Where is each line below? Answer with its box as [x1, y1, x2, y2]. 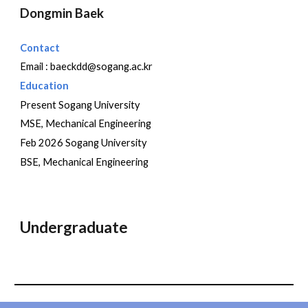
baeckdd [50, 60, 88, 73]
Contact [20, 41, 60, 54]
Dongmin [20, 5, 73, 21]
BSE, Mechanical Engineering [20, 155, 149, 168]
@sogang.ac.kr [87, 60, 153, 73]
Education [20, 79, 69, 91]
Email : [20, 60, 51, 73]
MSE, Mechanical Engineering [20, 118, 152, 130]
